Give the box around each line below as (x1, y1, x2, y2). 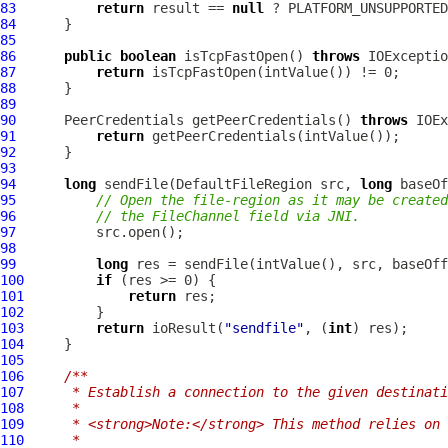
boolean (120, 48, 176, 64)
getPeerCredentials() (184, 112, 360, 128)
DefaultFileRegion (176, 176, 312, 192)
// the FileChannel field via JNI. (96, 208, 360, 224)
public (64, 48, 112, 64)
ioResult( (144, 320, 224, 336)
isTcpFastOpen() (176, 48, 312, 64)
